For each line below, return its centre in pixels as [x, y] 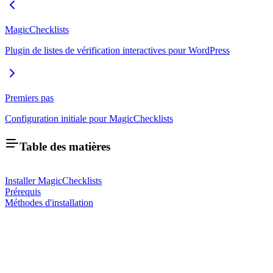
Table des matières [65, 146]
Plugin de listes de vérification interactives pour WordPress [117, 51]
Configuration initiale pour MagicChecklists [89, 119]
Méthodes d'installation [49, 203]
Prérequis [23, 192]
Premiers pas [29, 98]
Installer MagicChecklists [53, 181]
